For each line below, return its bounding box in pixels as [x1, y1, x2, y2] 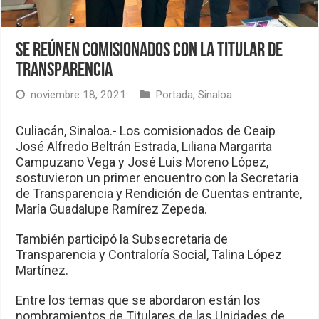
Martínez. [16, 263, 69, 278]
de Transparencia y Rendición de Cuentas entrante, [16, 186, 303, 202]
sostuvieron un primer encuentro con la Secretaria [16, 170, 299, 186]
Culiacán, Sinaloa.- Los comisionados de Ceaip [16, 123, 276, 139]
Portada [155, 88, 194, 102]
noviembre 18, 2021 [31, 88, 127, 102]
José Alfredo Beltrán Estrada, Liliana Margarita [16, 139, 273, 155]
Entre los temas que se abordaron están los [16, 293, 261, 308]
